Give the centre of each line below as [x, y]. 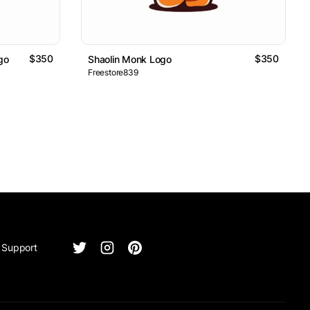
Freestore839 [113, 73]
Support [19, 248]
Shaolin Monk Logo [130, 60]
